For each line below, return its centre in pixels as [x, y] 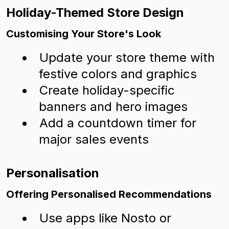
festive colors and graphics [118, 74]
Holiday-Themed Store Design [95, 13]
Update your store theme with [127, 58]
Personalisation [53, 173]
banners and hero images [113, 107]
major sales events [94, 139]
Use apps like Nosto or [105, 218]
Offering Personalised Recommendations [109, 194]
